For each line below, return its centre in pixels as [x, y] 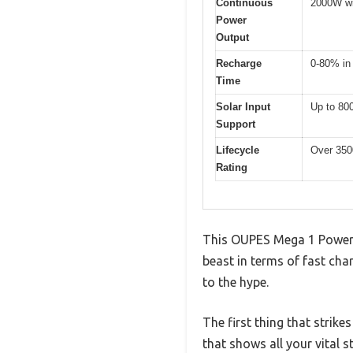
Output [232, 38]
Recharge [239, 64]
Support [236, 124]
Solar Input [243, 107]
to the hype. [236, 282]
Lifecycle [238, 150]
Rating [232, 168]
